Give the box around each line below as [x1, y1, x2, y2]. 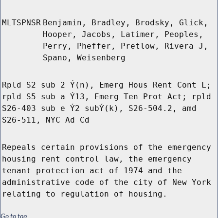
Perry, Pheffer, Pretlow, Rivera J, [43, 41, 208, 51]
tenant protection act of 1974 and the [2, 166, 182, 176]
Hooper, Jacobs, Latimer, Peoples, [43, 30, 203, 39]
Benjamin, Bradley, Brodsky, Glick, [43, 18, 208, 28]
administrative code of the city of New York [2, 178, 211, 187]
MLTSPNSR [2, 18, 41, 28]
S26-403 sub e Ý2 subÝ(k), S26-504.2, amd [2, 104, 197, 113]
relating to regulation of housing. [2, 189, 167, 199]
